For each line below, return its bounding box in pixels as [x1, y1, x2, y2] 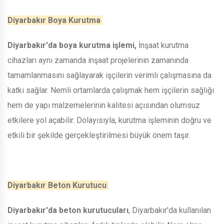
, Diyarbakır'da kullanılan [128, 205, 211, 215]
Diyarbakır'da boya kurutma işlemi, [7, 40, 136, 50]
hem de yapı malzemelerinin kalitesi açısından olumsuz [7, 100, 200, 110]
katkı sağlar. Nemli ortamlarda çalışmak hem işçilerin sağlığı [7, 85, 214, 95]
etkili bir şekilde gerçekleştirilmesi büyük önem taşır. [7, 130, 192, 140]
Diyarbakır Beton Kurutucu [7, 180, 108, 190]
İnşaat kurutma [136, 40, 188, 50]
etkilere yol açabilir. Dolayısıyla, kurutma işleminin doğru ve [7, 115, 211, 125]
